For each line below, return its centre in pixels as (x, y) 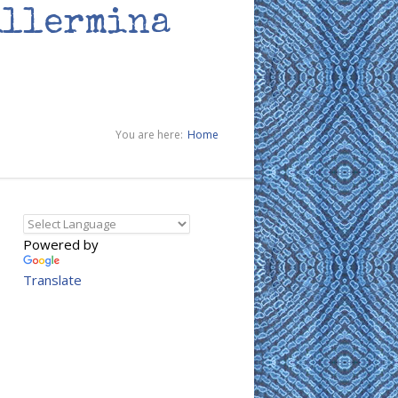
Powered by (61, 244)
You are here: (149, 135)
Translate (52, 280)
